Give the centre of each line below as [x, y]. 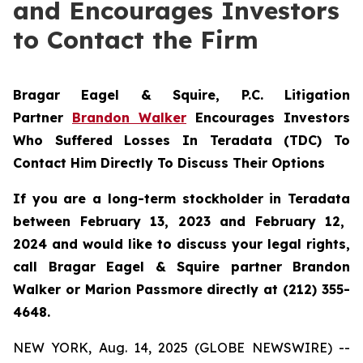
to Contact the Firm [136, 40]
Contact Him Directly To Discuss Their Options [169, 163]
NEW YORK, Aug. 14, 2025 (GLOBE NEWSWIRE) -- [181, 348]
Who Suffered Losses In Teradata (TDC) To [181, 140]
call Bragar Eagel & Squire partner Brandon [181, 267]
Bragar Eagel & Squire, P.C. [149, 95]
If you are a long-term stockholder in [150, 199]
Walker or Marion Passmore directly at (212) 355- [181, 289]
